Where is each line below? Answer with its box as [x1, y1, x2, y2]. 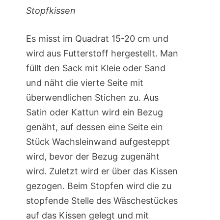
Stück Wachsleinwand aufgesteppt [26, 137, 170, 147]
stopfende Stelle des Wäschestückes [26, 195, 178, 206]
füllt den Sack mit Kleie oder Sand [26, 63, 165, 74]
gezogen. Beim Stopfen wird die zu [26, 181, 171, 192]
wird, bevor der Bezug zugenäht [26, 151, 160, 162]
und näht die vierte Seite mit [26, 78, 143, 88]
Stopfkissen [26, 5, 76, 16]
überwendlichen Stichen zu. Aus [26, 92, 159, 103]
